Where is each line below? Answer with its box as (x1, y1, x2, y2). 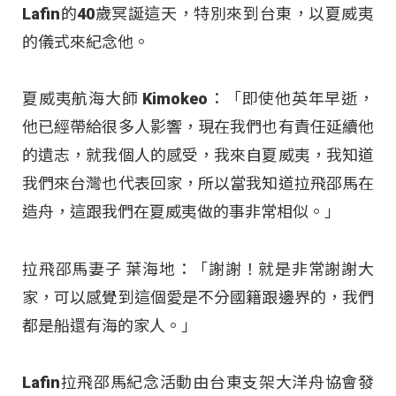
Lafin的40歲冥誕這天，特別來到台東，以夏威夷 (22, 4, 374, 23)
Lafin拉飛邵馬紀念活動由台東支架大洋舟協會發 (22, 372, 374, 392)
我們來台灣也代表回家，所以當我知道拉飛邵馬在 (22, 174, 374, 194)
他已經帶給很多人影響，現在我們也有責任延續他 (22, 118, 374, 137)
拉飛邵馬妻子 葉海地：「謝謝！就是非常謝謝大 (22, 259, 374, 278)
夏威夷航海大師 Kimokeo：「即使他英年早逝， (22, 89, 374, 109)
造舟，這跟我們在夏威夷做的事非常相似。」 (22, 202, 340, 222)
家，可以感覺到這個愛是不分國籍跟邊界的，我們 (22, 287, 374, 307)
